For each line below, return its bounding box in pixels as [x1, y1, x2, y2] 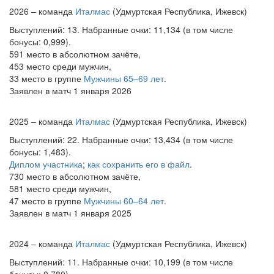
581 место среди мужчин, [9, 182, 111, 194]
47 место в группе [9, 194, 84, 207]
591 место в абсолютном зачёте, [9, 48, 141, 60]
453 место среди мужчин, [9, 60, 111, 72]
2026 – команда [9, 5, 75, 17]
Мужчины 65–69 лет [84, 72, 164, 84]
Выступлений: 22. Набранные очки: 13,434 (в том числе [9, 133, 233, 146]
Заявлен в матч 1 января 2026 [9, 84, 131, 97]
